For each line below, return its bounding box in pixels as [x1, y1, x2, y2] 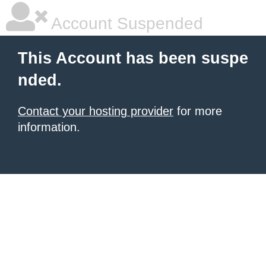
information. [18, 121, 80, 134]
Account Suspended [47, 14, 203, 33]
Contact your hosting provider [18, 104, 173, 118]
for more [173, 104, 222, 118]
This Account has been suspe [18, 49, 248, 67]
